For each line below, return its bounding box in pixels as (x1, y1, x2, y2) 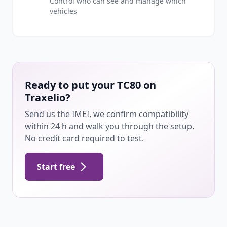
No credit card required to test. (25, 133, 144, 144)
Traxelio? (25, 91, 70, 104)
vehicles (50, 6, 77, 16)
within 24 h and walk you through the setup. (25, 121, 194, 132)
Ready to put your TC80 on (25, 78, 156, 92)
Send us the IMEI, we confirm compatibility (25, 108, 188, 120)
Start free (37, 161, 75, 172)
